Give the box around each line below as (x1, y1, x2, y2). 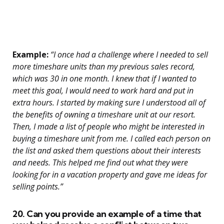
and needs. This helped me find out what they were (12, 157, 188, 168)
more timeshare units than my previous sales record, (12, 61, 195, 72)
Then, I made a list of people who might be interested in (12, 121, 204, 132)
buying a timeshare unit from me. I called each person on (12, 133, 210, 144)
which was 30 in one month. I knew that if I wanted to (12, 73, 196, 84)
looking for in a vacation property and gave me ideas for (12, 169, 207, 180)
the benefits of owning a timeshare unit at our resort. (12, 109, 195, 120)
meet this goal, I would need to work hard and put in (12, 85, 193, 96)
